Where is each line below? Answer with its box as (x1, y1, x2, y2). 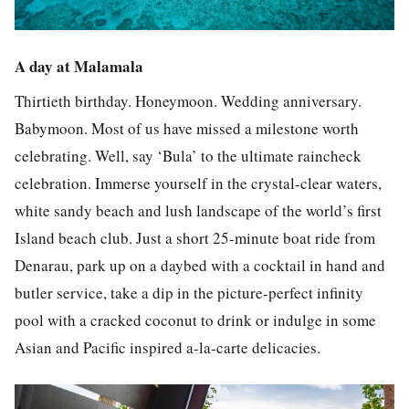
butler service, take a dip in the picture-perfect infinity (15, 282, 363, 304)
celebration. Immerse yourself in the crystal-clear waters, (15, 173, 382, 194)
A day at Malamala (15, 54, 143, 78)
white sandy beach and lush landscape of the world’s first (15, 200, 382, 222)
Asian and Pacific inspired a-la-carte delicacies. (15, 337, 320, 359)
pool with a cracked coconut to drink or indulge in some (15, 309, 376, 331)
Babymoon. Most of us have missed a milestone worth (15, 118, 359, 140)
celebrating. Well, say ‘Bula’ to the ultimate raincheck (15, 145, 362, 167)
